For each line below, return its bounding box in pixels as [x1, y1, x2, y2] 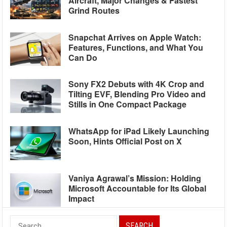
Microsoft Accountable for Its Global [68, 182, 207, 194]
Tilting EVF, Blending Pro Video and [68, 88, 206, 100]
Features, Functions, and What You [68, 41, 204, 53]
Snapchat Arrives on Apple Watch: [68, 31, 202, 43]
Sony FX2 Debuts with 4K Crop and [68, 78, 205, 90]
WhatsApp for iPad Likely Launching [68, 125, 210, 137]
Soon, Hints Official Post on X [68, 135, 182, 147]
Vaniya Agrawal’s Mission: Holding [68, 172, 202, 184]
